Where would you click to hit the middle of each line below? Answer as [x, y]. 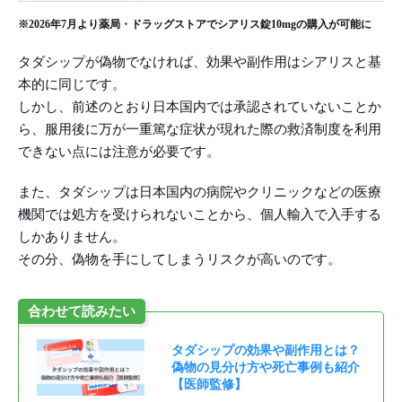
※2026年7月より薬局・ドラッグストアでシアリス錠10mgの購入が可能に [195, 25]
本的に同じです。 [72, 85]
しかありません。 [72, 237]
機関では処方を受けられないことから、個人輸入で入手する [200, 215]
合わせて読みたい [82, 312]
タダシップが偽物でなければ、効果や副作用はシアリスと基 [200, 62]
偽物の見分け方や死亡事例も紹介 [266, 368]
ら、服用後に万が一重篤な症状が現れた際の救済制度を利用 [200, 130]
